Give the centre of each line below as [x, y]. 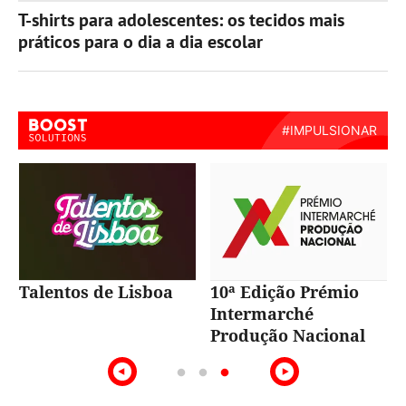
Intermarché [262, 314]
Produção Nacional [288, 336]
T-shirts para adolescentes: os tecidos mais [181, 20]
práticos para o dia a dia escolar [140, 42]
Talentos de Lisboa [96, 292]
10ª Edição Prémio [285, 292]
